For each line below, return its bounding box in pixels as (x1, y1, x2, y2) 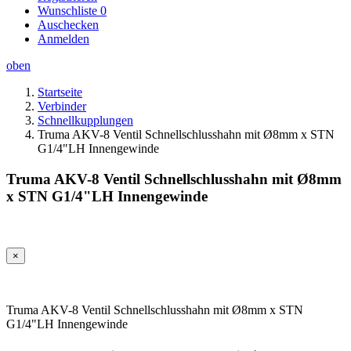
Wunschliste (38, 4, 100, 17)
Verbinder (38, 100, 86, 113)
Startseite (38, 85, 82, 99)
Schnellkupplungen (38, 114, 133, 127)
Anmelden (38, 32, 89, 45)
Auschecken (38, 18, 99, 31)
